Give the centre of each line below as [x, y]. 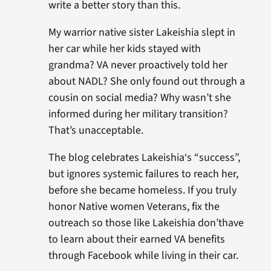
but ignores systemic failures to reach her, [143, 174]
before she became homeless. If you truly [142, 190]
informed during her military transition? [138, 114]
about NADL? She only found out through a [146, 81]
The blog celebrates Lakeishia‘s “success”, [144, 158]
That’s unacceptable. [96, 130]
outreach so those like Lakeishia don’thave [146, 223]
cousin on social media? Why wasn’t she [139, 98]
